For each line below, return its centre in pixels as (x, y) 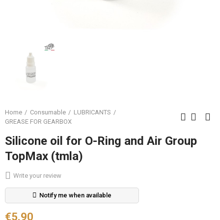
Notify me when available (75, 195)
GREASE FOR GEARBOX (38, 122)
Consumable (48, 112)
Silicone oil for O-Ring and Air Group (101, 141)
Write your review (37, 176)
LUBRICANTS (92, 112)
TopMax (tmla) (44, 156)
